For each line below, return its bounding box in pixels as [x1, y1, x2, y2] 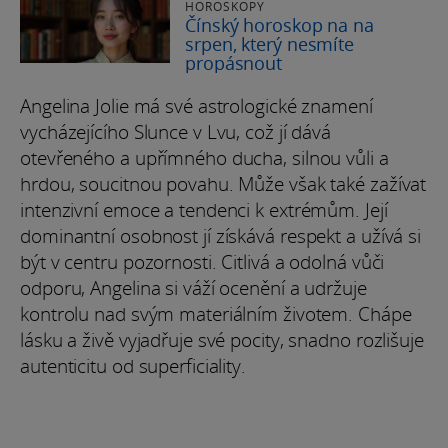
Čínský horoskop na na [185, 13, 374, 38]
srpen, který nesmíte [185, 32, 354, 57]
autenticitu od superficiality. [20, 353, 246, 380]
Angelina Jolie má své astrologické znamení [20, 93, 373, 120]
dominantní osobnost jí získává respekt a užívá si [20, 223, 422, 250]
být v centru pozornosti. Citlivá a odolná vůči [20, 249, 385, 276]
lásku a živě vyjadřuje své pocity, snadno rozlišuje [20, 327, 424, 354]
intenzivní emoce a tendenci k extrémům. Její [20, 197, 388, 224]
